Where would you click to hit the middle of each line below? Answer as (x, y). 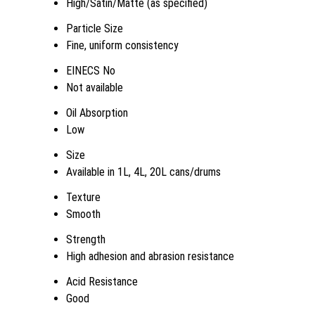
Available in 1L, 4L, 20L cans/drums (143, 172)
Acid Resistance (102, 281)
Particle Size (95, 28)
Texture (83, 197)
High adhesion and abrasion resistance (150, 256)
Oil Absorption (97, 112)
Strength (86, 239)
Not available (95, 87)
